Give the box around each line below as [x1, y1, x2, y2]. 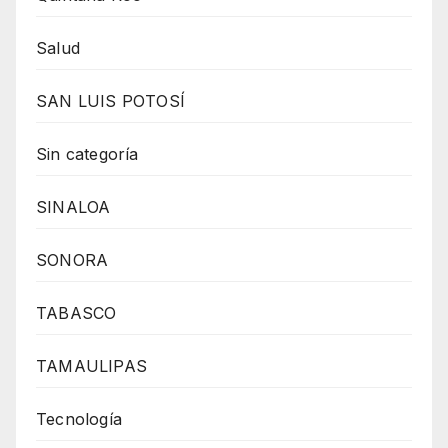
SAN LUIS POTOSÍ [36, 91, 185, 112]
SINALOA [36, 197, 111, 218]
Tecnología [36, 409, 122, 430]
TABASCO [36, 303, 117, 324]
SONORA [36, 250, 109, 271]
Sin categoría [36, 144, 139, 165]
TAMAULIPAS [36, 356, 147, 377]
